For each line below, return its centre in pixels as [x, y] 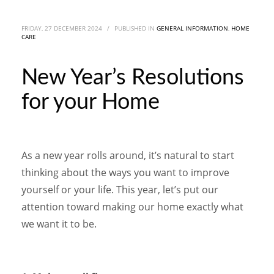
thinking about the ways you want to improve [125, 173]
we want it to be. [59, 224]
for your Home [91, 102]
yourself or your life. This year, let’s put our [120, 190]
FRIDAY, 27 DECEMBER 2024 [62, 28]
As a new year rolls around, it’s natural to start [128, 156]
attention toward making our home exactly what [132, 207]
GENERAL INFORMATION [192, 28]
